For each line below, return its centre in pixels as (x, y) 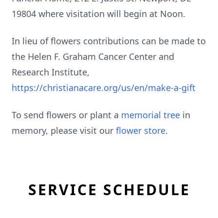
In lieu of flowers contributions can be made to (109, 41)
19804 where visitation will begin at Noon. (99, 14)
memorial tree (151, 115)
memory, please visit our (64, 130)
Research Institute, (51, 72)
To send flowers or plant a (66, 115)
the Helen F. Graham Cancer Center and (93, 56)
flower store (141, 130)
